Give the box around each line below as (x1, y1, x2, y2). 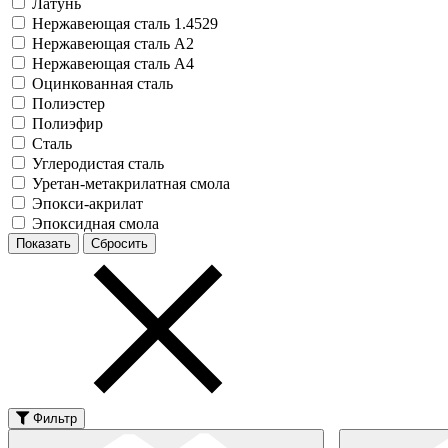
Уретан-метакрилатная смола (32, 174, 230, 192)
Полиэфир (32, 114, 103, 132)
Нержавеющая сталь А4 (32, 54, 194, 72)
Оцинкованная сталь (32, 74, 173, 92)
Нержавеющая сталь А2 (32, 34, 194, 52)
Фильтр (33, 410, 77, 426)
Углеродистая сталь (32, 154, 164, 172)
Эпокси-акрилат (32, 194, 143, 212)
